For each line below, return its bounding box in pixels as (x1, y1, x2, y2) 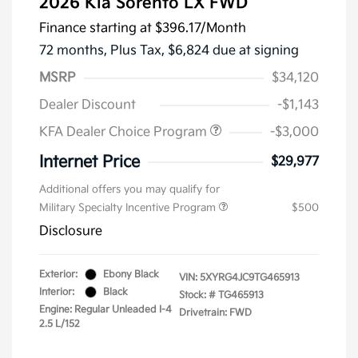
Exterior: (39, 268, 78, 280)
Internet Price (39, 152, 140, 172)
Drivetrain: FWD (179, 306, 252, 319)
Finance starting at (39, 20, 152, 36)
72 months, (39, 42, 110, 58)
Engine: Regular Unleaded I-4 (39, 303, 172, 316)
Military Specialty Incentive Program (39, 201, 219, 214)
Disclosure (39, 223, 102, 239)
